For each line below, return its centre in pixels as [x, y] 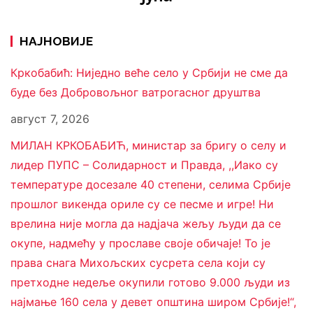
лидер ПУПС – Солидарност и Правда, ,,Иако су [144, 165]
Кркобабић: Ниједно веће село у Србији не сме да [149, 73]
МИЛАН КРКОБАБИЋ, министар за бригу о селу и [148, 146]
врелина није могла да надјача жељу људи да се [146, 224]
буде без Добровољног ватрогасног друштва [136, 93]
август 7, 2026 [50, 119]
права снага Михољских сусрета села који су [138, 263]
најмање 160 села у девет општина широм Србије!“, [153, 302]
